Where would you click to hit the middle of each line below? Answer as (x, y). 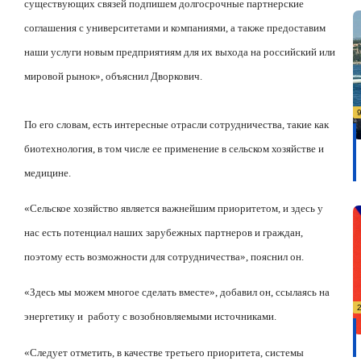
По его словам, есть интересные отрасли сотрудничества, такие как (176, 124)
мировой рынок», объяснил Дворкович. (113, 76)
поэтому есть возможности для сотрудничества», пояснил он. (164, 257)
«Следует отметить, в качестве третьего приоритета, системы (164, 352)
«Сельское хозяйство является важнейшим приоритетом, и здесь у (174, 209)
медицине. (48, 172)
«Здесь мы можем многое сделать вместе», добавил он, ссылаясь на (177, 293)
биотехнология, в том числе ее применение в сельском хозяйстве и (174, 148)
